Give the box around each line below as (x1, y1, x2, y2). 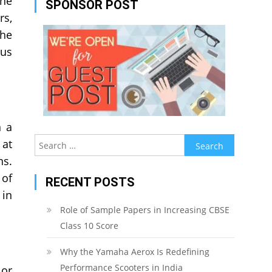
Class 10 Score (59, 220, 118, 231)
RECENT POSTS (45, 175, 135, 189)
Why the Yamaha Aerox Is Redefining (59, 246, 209, 257)
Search (183, 135, 212, 147)
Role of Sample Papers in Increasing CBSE (59, 204, 229, 216)
